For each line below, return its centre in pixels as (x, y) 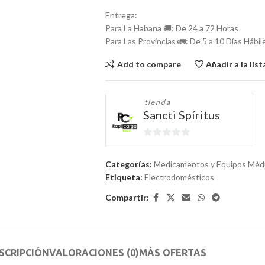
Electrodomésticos (179, 177)
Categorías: (128, 164)
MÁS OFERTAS (173, 252)
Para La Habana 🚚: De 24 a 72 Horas (172, 28)
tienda (159, 102)
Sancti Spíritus (181, 115)
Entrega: (121, 15)
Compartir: (127, 198)
